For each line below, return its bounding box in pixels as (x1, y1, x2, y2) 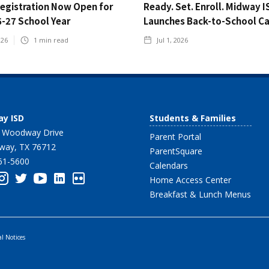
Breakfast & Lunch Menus (150, 189, 251, 201)
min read (37, 35, 68, 45)
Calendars (150, 160, 188, 172)
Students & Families (150, 112, 236, 124)
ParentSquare (150, 145, 202, 157)
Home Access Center (150, 174, 231, 186)
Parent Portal (150, 131, 201, 143)
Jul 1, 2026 (157, 35, 188, 45)
